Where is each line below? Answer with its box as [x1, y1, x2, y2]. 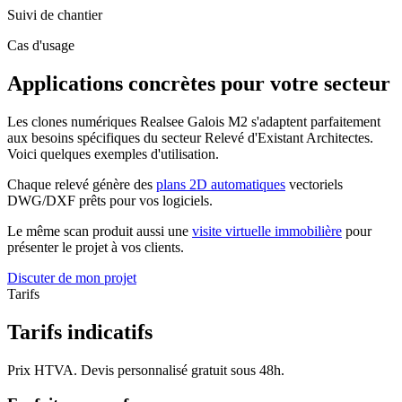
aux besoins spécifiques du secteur [7, 129, 205, 145]
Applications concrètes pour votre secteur [7, 71, 390, 95]
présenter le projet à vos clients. [7, 239, 184, 255]
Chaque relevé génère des [7, 176, 156, 192]
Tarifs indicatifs [7, 319, 153, 344]
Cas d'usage [7, 37, 74, 53]
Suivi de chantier [7, 6, 102, 22]
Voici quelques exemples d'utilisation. [7, 145, 219, 162]
